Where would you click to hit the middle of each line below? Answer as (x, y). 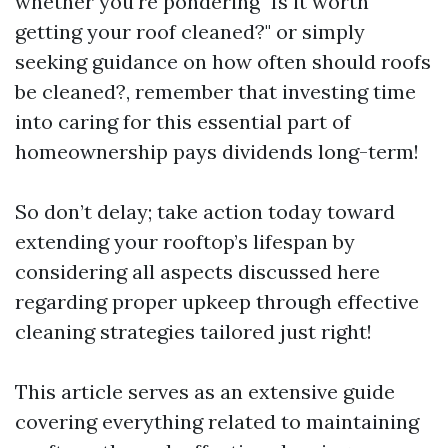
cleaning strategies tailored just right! (193, 331)
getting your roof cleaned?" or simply (190, 31)
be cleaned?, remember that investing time (215, 91)
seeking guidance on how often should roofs (223, 61)
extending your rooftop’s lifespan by (185, 241)
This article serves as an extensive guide (205, 391)
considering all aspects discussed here (197, 271)
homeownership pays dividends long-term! (217, 151)
